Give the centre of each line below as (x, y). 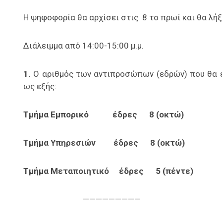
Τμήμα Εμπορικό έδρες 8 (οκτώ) (104, 115)
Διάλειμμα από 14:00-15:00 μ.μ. (83, 46)
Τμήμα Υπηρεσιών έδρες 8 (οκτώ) (104, 143)
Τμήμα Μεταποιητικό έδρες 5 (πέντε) (108, 171)
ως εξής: (40, 86)
